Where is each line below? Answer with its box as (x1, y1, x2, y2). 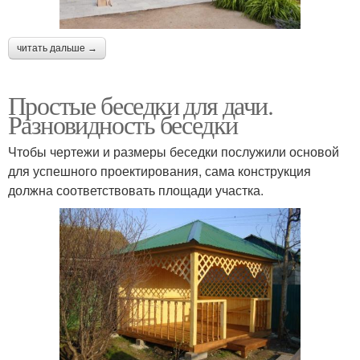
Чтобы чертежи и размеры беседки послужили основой (8, 141, 339, 161)
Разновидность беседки (8, 106, 238, 141)
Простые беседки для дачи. (8, 87, 272, 122)
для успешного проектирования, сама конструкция (8, 161, 311, 180)
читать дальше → (17, 42, 97, 54)
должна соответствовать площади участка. (8, 180, 264, 199)
